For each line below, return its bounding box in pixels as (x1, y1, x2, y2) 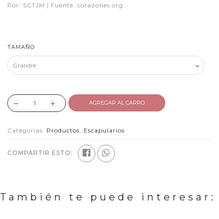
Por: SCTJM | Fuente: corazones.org (7, 1, 123, 9)
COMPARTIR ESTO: (7, 149, 73, 157)
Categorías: (7, 127, 46, 134)
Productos (46, 127, 80, 134)
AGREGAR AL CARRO (89, 99, 145, 107)
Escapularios (84, 127, 125, 134)
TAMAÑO (7, 44, 35, 51)
